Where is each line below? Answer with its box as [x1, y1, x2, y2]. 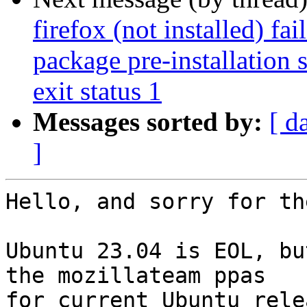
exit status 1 [33, 76, 162, 106]
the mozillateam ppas [5, 263, 266, 288]
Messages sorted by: [33, 107, 262, 137]
